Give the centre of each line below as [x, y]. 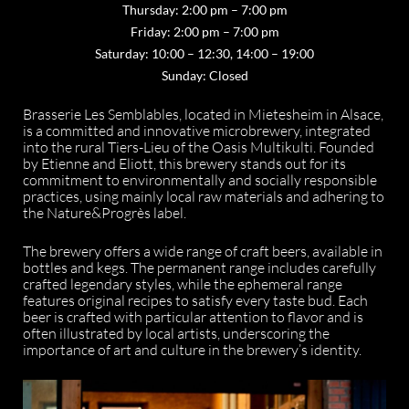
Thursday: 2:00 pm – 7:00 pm [204, 10]
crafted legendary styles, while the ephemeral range [183, 284]
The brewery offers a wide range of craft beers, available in [203, 251]
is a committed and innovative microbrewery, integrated [197, 131]
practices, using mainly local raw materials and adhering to [204, 196]
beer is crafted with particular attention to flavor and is [193, 317]
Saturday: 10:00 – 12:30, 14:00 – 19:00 [204, 53]
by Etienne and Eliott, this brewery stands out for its [184, 163]
